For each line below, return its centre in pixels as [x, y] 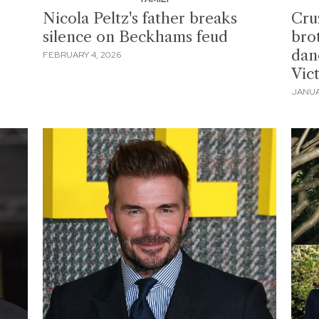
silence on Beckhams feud [136, 36]
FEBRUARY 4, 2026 [82, 55]
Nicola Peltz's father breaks [140, 18]
